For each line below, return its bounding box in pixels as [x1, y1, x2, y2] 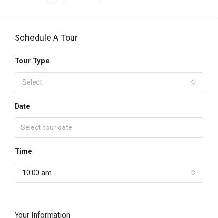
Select [22, 78, 42, 87]
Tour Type [15, 56, 50, 65]
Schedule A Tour [15, 33, 78, 43]
